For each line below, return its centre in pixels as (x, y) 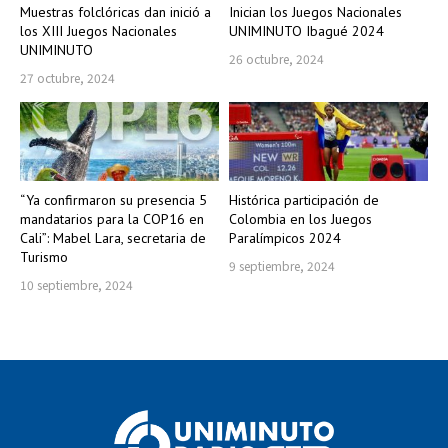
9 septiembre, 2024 (282, 266)
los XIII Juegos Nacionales (98, 30)
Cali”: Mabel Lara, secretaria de (113, 238)
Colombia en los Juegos (300, 219)
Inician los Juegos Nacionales (315, 11)
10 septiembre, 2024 (76, 285)
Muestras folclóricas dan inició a (115, 11)
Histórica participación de (304, 200)
